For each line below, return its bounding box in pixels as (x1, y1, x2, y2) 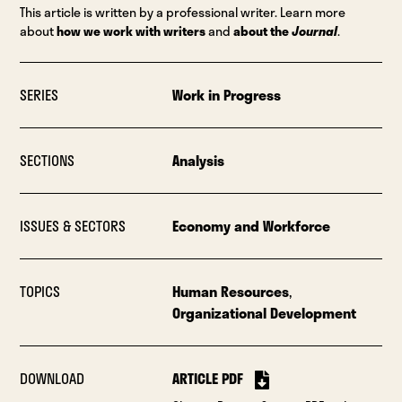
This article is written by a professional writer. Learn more (20, 3, 346, 22)
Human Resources (171, 280, 289, 303)
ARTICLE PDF (171, 367, 243, 390)
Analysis (171, 149, 224, 172)
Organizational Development (171, 301, 356, 325)
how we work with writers (57, 22, 206, 41)
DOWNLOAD (20, 367, 85, 390)
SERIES (20, 83, 59, 107)
